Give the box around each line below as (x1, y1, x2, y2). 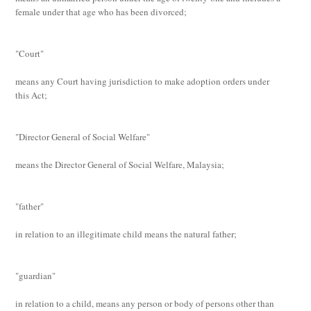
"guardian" (15, 269, 56, 282)
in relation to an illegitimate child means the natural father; (15, 228, 237, 240)
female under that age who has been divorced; (15, 6, 187, 18)
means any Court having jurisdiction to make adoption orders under (15, 75, 270, 87)
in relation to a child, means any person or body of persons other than (15, 297, 275, 310)
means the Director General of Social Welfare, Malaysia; (15, 158, 225, 171)
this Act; (15, 89, 48, 101)
